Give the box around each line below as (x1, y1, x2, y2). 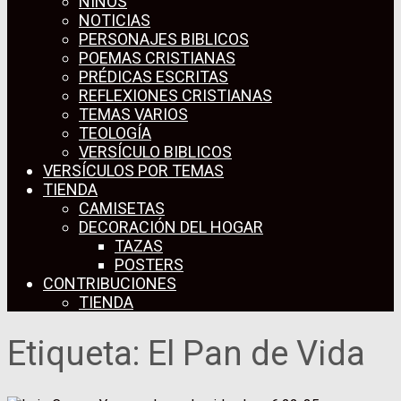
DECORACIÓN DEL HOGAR (79, 218, 263, 237)
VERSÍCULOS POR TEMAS (43, 161, 224, 181)
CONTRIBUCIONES (43, 274, 176, 294)
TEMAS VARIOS (79, 105, 188, 124)
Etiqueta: (7, 334, 148, 374)
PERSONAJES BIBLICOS (79, 30, 249, 49)
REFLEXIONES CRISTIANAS (79, 86, 272, 106)
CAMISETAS (79, 199, 165, 218)
